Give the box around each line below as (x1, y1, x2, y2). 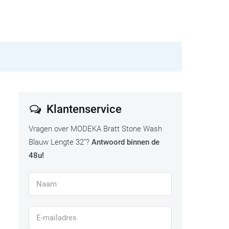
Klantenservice (43, 103, 122, 116)
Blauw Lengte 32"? (29, 138, 91, 147)
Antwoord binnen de (91, 138, 159, 147)
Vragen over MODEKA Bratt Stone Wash (29, 124, 162, 134)
